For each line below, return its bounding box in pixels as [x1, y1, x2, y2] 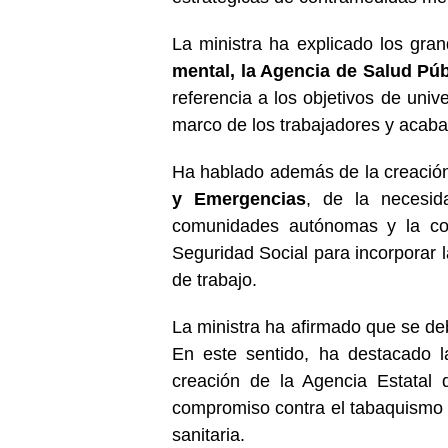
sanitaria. [172, 424, 245, 445]
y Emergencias [172, 188, 307, 209]
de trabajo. [172, 269, 257, 290]
